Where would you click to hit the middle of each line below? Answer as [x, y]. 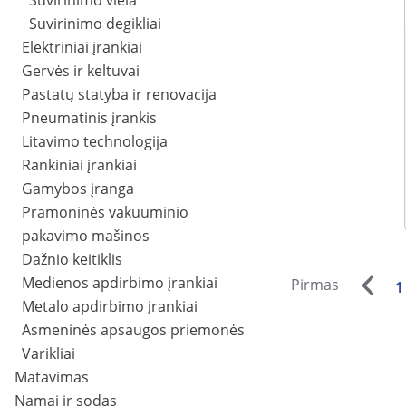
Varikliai [48, 354]
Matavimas [52, 377]
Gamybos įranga [78, 189]
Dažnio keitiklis [72, 260]
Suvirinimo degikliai [95, 24]
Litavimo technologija [95, 142]
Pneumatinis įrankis [89, 118]
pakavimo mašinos [86, 236]
